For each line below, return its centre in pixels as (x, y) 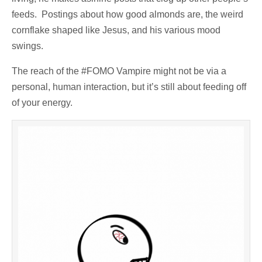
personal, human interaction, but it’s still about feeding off (129, 87)
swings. (27, 46)
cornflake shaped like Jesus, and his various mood (116, 30)
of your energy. (42, 102)
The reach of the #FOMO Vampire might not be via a (119, 71)
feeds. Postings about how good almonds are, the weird (127, 14)
